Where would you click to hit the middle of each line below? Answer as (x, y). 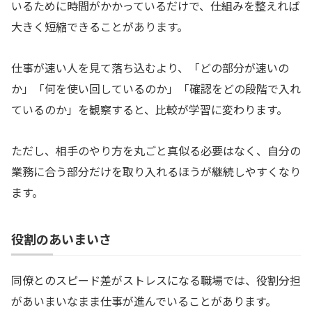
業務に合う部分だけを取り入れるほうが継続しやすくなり (156, 171)
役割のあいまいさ (61, 239)
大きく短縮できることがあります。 (100, 27)
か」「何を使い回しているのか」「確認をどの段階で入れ (156, 89)
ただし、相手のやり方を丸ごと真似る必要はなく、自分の (156, 150)
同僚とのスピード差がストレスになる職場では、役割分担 (156, 280)
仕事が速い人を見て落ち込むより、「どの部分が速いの (150, 68)
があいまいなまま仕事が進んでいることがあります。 (144, 301)
